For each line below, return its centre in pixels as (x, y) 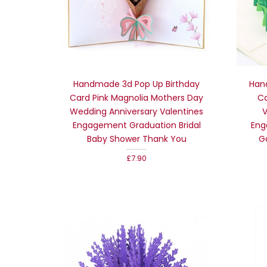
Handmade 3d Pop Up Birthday (137, 84)
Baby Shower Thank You (136, 139)
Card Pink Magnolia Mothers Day (137, 97)
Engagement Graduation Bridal (136, 125)
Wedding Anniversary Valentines (137, 111)
